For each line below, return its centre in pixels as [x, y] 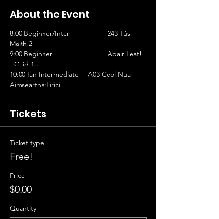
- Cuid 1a [24, 64]
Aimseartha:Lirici [35, 85]
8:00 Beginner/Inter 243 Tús [40, 33]
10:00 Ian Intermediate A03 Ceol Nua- [44, 74]
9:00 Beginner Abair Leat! [31, 54]
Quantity [23, 208]
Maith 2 [40, 44]
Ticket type [27, 143]
